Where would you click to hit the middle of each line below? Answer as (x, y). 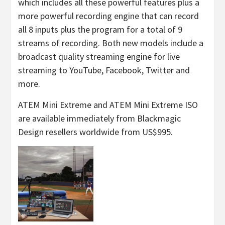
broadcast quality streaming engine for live (99, 56)
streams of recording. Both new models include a (111, 43)
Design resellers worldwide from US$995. (95, 132)
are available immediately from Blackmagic (99, 118)
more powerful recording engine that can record (108, 16)
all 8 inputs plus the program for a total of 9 (100, 29)
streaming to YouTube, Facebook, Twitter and (104, 70)
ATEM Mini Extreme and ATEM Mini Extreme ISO (108, 104)
